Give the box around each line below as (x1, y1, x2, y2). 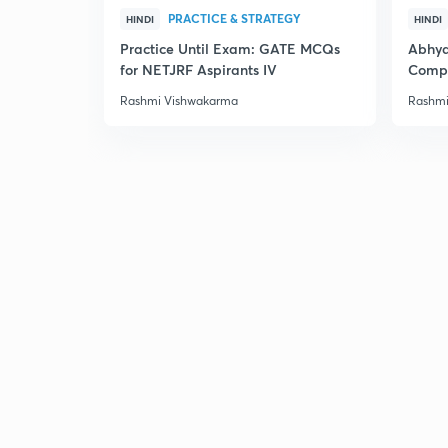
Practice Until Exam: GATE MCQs (120, 39, 340, 58)
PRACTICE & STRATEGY (168, 10, 301, 26)
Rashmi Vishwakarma (120, 93, 238, 108)
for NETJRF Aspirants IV (120, 60, 277, 79)
